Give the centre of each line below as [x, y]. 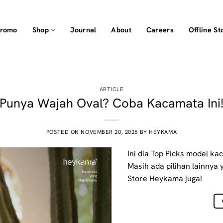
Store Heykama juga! [165, 178]
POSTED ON [63, 132]
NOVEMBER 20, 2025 [109, 132]
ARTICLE [111, 89]
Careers [160, 30]
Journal [83, 30]
